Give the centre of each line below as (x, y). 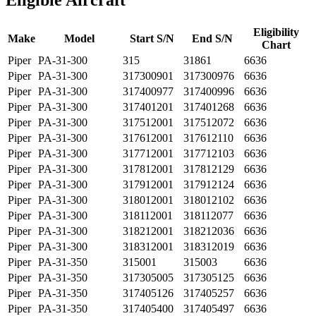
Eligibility (276, 32)
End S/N (212, 38)
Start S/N (152, 38)
